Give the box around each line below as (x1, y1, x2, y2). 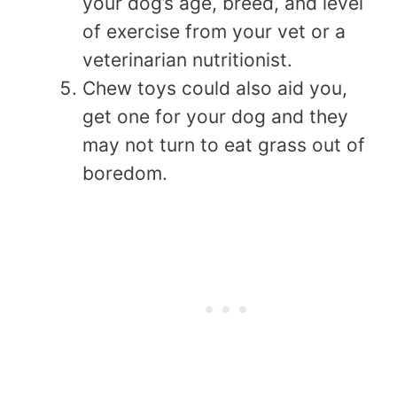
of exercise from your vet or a (82, 19, 346, 43)
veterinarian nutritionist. (82, 48, 292, 71)
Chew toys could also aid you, (82, 76, 347, 99)
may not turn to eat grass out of (82, 133, 365, 156)
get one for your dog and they (82, 105, 348, 128)
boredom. (82, 161, 167, 184)
